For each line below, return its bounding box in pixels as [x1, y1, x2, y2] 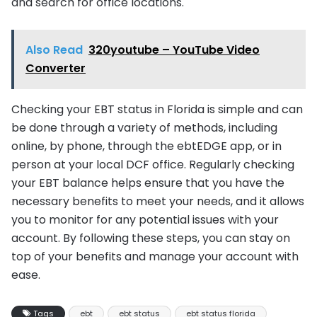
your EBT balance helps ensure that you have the [11, 174, 284, 191]
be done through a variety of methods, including [11, 119, 277, 136]
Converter [25, 59, 86, 76]
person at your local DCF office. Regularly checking [11, 156, 294, 173]
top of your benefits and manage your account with [11, 248, 299, 265]
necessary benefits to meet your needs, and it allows [11, 192, 304, 209]
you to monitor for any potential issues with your [11, 211, 279, 228]
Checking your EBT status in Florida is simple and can [11, 100, 303, 117]
